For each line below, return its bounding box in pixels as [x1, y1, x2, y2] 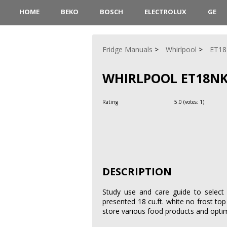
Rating [102, 98, 120, 105]
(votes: [182, 98, 200, 105]
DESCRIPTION [102, 165, 172, 179]
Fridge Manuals [102, 45, 153, 54]
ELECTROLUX [144, 7, 186, 16]
